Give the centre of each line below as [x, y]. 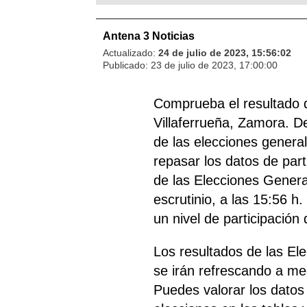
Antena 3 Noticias [149, 36]
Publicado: [127, 65]
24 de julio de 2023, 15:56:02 [225, 52]
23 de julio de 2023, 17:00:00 [214, 65]
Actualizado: [131, 52]
